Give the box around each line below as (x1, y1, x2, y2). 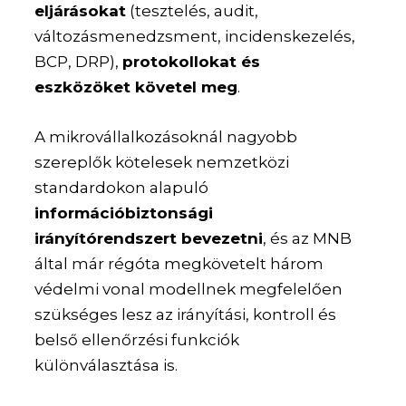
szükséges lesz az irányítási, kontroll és (34, 305, 337, 324)
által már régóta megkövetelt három (34, 255, 324, 274)
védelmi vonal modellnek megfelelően (34, 280, 343, 299)
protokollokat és (122, 53, 261, 72)
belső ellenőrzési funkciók (34, 331, 240, 350)
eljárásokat (34, 2, 127, 21)
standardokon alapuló (34, 179, 209, 198)
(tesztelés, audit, (126, 2, 259, 21)
